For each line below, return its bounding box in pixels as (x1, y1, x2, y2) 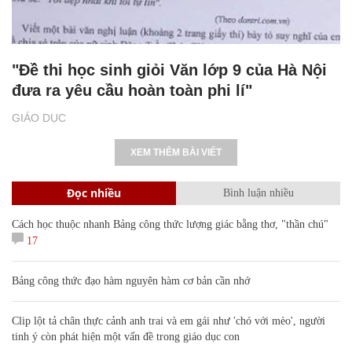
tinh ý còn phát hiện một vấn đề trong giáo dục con (12, 330, 240, 343)
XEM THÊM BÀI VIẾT (130, 146, 222, 158)
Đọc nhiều (67, 185, 121, 200)
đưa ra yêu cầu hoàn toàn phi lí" (12, 81, 252, 99)
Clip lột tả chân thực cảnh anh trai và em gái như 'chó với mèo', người (12, 314, 325, 327)
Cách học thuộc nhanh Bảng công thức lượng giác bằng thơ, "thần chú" (12, 218, 328, 230)
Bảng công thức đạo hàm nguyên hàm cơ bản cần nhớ (12, 274, 250, 287)
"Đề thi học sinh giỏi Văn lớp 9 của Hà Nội (12, 60, 327, 79)
